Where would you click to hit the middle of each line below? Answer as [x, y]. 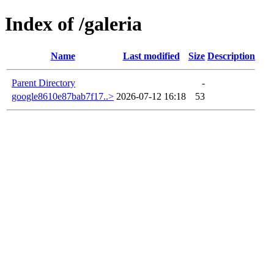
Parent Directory [43, 83]
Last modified [151, 56]
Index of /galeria [73, 24]
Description [231, 56]
